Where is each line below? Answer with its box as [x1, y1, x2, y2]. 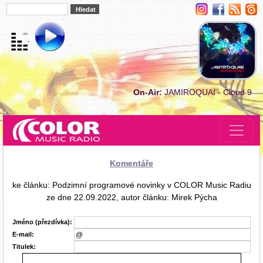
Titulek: [12, 242, 36, 250]
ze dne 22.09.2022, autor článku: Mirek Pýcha [46, 192, 217, 202]
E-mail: [12, 230, 34, 238]
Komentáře [110, 158, 153, 168]
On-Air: [133, 87, 162, 97]
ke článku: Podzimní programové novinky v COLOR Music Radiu [12, 180, 251, 190]
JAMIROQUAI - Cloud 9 [162, 87, 257, 97]
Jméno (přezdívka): [12, 218, 72, 225]
